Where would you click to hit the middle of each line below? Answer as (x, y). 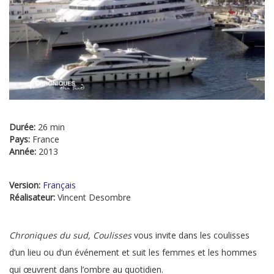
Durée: (24, 127)
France (46, 139)
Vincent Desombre (94, 198)
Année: (24, 152)
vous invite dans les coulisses (192, 235)
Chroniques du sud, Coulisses (72, 235)
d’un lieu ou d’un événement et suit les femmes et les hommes (133, 253)
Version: (26, 185)
